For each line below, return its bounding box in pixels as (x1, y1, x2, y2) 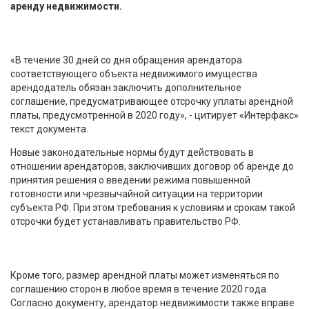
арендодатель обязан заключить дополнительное (10, 81, 241, 93)
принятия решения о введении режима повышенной (10, 174, 250, 186)
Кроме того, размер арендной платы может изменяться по (10, 269, 279, 281)
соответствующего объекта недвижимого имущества (10, 68, 257, 79)
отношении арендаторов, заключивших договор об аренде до (10, 160, 294, 172)
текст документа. (10, 123, 88, 134)
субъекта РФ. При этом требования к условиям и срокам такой (10, 201, 295, 213)
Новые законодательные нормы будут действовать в (10, 146, 254, 158)
